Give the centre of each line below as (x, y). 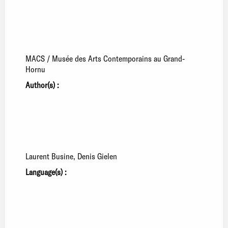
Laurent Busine (49, 156)
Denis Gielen (97, 156)
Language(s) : (46, 172)
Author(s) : (42, 84)
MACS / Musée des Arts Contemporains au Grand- (105, 58)
